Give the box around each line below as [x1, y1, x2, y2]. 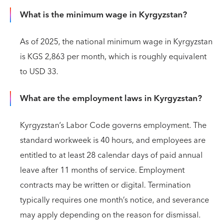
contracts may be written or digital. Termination [20, 178, 191, 192]
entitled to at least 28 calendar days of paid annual [20, 148, 203, 162]
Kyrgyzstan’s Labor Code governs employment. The [20, 118, 207, 132]
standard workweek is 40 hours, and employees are [20, 133, 206, 147]
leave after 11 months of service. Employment [20, 163, 185, 177]
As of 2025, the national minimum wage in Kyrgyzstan [20, 35, 213, 49]
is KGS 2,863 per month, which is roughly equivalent [20, 50, 207, 64]
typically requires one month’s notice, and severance [20, 193, 209, 207]
